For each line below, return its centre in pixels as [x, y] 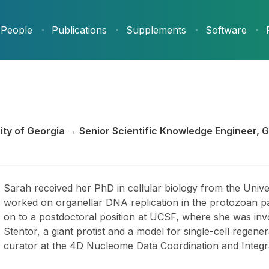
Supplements [156, 30]
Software [226, 30]
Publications [79, 30]
